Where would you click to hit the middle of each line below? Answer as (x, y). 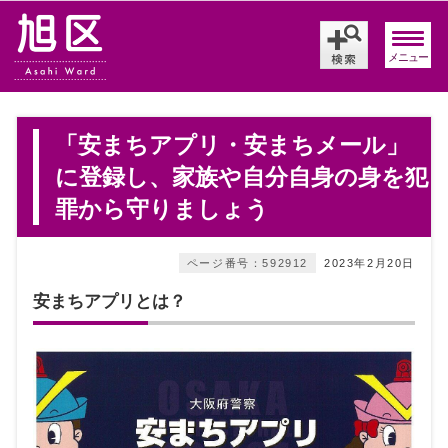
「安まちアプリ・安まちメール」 (232, 144)
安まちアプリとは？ (109, 300)
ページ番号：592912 (247, 262)
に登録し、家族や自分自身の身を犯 (241, 176)
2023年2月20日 (369, 262)
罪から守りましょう (162, 208)
